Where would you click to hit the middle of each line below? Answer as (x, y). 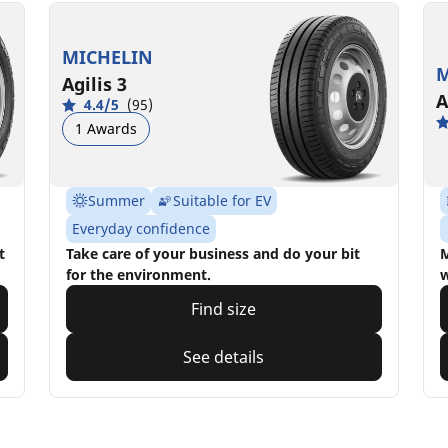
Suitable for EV (222, 200)
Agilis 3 (95, 83)
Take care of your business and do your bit (213, 253)
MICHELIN (108, 56)
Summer (117, 200)
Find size (224, 308)
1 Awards (106, 128)
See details (224, 356)
